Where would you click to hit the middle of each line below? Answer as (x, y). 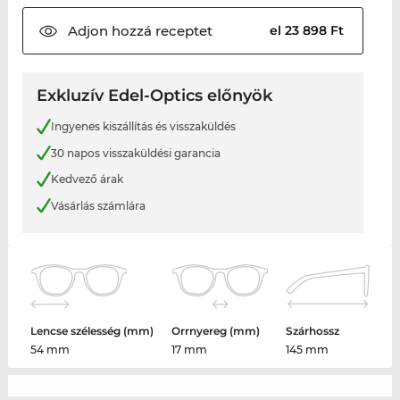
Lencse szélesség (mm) (92, 331)
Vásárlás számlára (98, 205)
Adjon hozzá (109, 31)
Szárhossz (312, 331)
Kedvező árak (87, 179)
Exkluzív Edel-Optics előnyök (154, 96)
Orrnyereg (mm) (216, 331)
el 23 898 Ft (309, 31)
